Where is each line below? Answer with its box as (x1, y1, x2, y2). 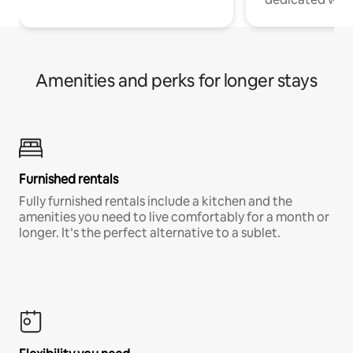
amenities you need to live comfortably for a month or (19, 209, 329, 226)
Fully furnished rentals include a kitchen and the (19, 193, 292, 210)
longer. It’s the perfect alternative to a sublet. (19, 225, 281, 242)
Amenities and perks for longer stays (35, 69, 318, 93)
